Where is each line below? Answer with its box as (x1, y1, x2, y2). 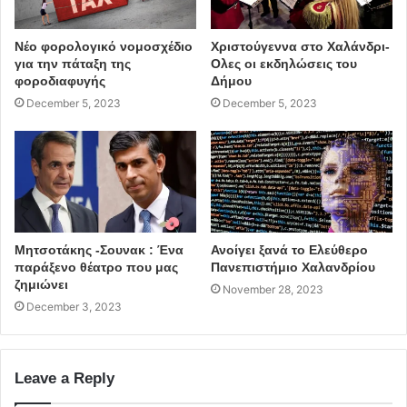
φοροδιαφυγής (15, 73, 105, 88)
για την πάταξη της (15, 55, 131, 71)
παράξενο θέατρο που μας (15, 260, 178, 275)
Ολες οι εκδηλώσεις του (211, 55, 357, 71)
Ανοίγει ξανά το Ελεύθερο (211, 243, 368, 258)
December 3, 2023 (26, 300, 122, 314)
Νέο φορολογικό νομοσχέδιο (15, 38, 193, 54)
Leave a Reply (15, 370, 114, 388)
